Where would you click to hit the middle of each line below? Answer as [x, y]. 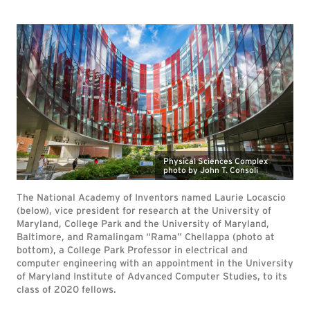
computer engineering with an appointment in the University [155, 263]
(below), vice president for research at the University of [144, 210]
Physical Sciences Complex [216, 161]
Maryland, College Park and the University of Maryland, [143, 224]
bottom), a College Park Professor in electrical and [132, 250]
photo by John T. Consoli [211, 170]
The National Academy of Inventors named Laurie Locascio [151, 197]
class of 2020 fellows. [66, 289]
